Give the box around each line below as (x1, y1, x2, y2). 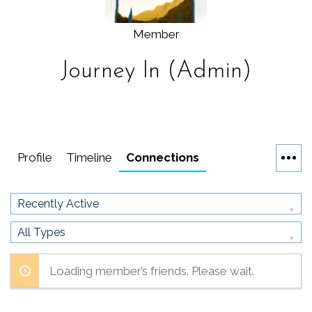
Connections (126, 150, 199, 164)
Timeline (66, 150, 112, 164)
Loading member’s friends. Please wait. (49, 263, 254, 278)
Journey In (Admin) (61, 59, 251, 84)
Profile (17, 150, 52, 164)
